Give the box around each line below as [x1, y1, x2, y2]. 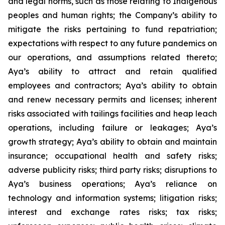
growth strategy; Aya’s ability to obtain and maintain [8, 137, 217, 147]
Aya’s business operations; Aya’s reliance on [8, 179, 217, 189]
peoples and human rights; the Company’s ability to [8, 10, 217, 20]
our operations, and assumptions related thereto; [8, 52, 217, 62]
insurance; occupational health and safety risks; [8, 151, 217, 161]
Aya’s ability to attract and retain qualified [8, 66, 217, 76]
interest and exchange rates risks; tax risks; [8, 207, 217, 217]
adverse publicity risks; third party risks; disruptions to [8, 165, 217, 175]
